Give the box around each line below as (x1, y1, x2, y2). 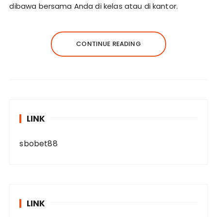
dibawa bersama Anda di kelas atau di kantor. (9, 1, 178, 12)
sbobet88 (19, 138, 58, 150)
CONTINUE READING (76, 39, 141, 49)
